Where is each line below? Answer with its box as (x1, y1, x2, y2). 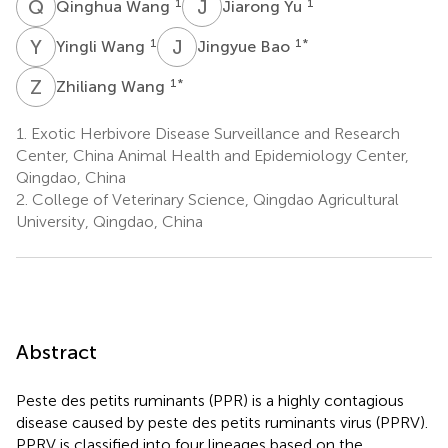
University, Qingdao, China (16, 211, 203, 231)
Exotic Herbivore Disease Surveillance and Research (27, 123, 400, 143)
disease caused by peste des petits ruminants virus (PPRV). (16, 412, 428, 432)
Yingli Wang (56, 36, 149, 56)
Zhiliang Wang (56, 76, 169, 96)
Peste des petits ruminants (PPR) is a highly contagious (16, 390, 404, 410)
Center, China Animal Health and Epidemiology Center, (16, 145, 409, 165)
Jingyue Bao (197, 36, 294, 56)
